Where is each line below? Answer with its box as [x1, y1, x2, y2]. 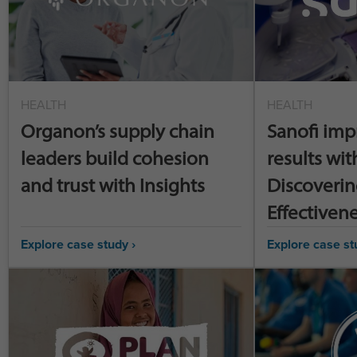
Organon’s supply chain [21, 120, 214, 143]
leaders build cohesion [21, 147, 209, 170]
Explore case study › [21, 235, 135, 253]
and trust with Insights [21, 174, 205, 197]
